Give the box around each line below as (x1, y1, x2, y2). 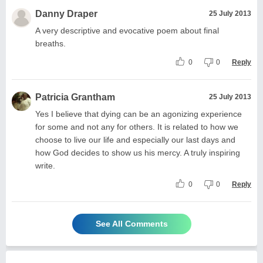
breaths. (35, 38, 66, 48)
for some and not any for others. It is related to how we (35, 122, 238, 131)
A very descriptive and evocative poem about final (35, 25, 219, 35)
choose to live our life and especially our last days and (35, 134, 235, 144)
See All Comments (95, 218, 168, 228)
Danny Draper (35, 8, 97, 19)
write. (35, 160, 55, 170)
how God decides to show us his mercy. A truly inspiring (35, 147, 240, 157)
